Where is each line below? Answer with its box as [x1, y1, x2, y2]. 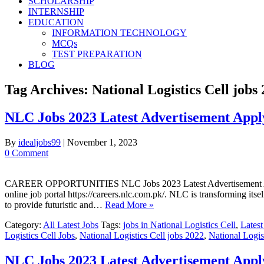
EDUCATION [28, 17, 84, 27]
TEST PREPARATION [52, 49, 142, 59]
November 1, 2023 [67, 137, 137, 147]
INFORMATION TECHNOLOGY [52, 28, 187, 38]
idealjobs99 [18, 137, 61, 147]
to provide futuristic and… [5, 199, 105, 210]
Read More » [105, 199, 154, 210]
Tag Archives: [5, 81, 92, 97]
